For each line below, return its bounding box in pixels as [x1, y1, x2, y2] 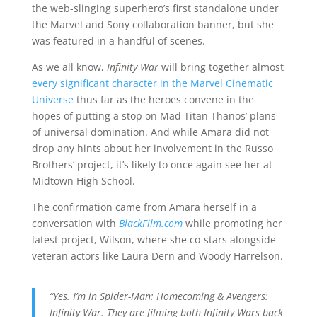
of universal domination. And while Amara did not [31, 125, 269, 139]
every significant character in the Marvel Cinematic [31, 76, 273, 90]
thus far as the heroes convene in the [73, 93, 254, 106]
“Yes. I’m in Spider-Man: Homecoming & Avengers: [49, 289, 268, 303]
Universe [31, 93, 74, 106]
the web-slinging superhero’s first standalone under [31, 1, 279, 15]
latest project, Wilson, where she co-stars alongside [31, 233, 276, 246]
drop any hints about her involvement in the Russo [31, 142, 273, 155]
